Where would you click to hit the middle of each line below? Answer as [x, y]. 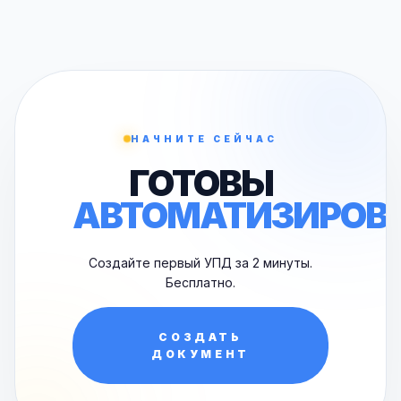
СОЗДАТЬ [200, 337]
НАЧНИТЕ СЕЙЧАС [204, 139]
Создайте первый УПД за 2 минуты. [200, 263]
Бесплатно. [200, 282]
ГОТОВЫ [200, 183]
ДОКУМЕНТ [200, 354]
